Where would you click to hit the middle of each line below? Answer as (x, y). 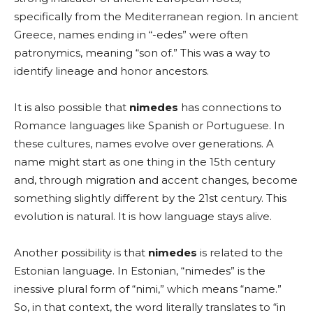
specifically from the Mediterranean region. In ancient (156, 16)
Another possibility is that (81, 253)
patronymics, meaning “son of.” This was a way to (142, 53)
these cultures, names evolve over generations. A (144, 144)
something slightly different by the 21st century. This (150, 198)
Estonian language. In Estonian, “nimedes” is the (140, 271)
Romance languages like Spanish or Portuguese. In (149, 125)
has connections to (230, 107)
